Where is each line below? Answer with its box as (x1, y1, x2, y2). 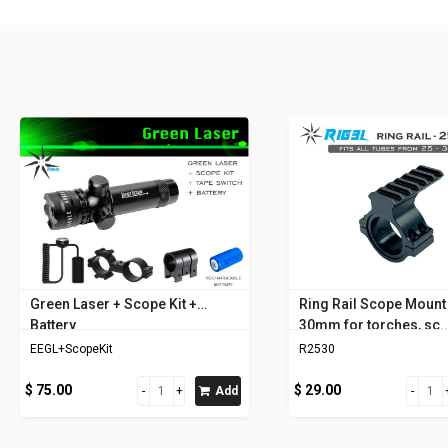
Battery (30, 316, 76, 333)
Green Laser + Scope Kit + (30, 295, 197, 312)
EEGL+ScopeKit (30, 341, 113, 356)
